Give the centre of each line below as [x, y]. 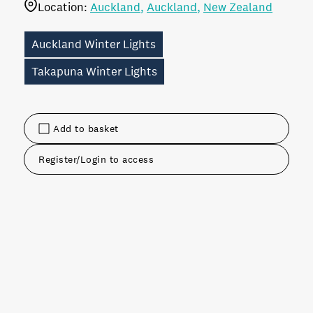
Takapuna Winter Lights [94, 72]
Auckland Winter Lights [94, 45]
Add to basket [86, 129]
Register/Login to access [96, 160]
